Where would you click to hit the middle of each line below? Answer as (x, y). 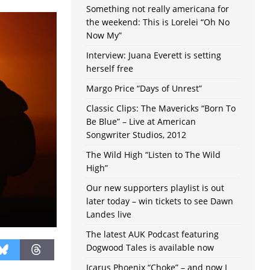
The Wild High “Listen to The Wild (153, 155)
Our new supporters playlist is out (155, 188)
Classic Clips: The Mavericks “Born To (161, 108)
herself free (109, 69)
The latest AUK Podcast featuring (152, 234)
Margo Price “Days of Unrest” (144, 89)
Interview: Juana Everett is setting (153, 55)
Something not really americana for (157, 9)
